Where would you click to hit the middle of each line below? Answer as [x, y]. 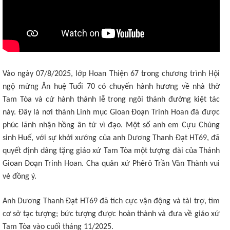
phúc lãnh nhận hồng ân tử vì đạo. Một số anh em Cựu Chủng [111, 125]
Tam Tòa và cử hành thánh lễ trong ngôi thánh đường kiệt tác [111, 100]
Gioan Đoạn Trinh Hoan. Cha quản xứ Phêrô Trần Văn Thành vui [111, 164]
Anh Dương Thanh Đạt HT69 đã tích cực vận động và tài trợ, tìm [111, 201]
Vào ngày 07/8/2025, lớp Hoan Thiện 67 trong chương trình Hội [111, 74]
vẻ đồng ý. [20, 177]
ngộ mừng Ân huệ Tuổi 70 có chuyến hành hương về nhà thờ [111, 87]
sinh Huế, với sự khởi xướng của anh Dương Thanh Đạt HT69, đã [111, 138]
